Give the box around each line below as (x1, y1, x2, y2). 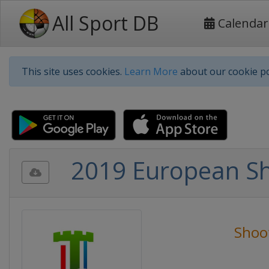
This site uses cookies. (22, 65, 124, 78)
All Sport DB (52, 10, 159, 36)
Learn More (124, 65, 178, 78)
